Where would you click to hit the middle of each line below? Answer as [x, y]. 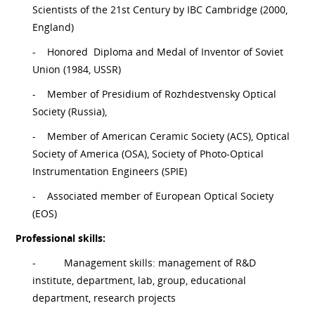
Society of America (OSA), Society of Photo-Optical [148, 153]
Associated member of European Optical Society [161, 195]
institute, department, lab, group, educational [140, 280]
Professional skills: [61, 238]
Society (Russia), [71, 111]
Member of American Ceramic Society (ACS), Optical [169, 136]
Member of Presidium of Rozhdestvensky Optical [162, 94]
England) [53, 27]
